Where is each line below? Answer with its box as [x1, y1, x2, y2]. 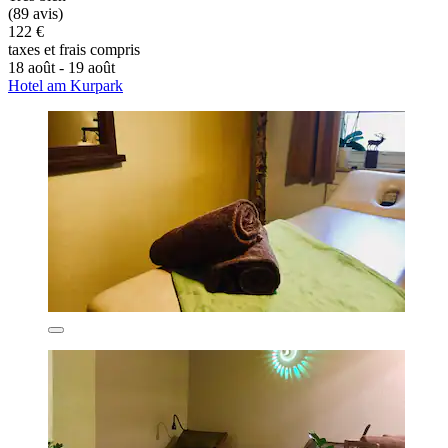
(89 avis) [8, 5, 63, 23]
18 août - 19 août [8, 59, 115, 77]
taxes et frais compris [8, 41, 140, 59]
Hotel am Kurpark [8, 77, 123, 95]
